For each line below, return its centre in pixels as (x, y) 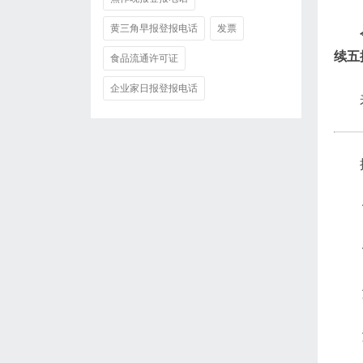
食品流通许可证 (144, 58)
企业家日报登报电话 (154, 88)
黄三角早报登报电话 (154, 28)
